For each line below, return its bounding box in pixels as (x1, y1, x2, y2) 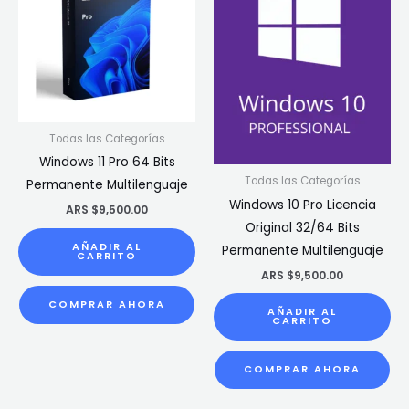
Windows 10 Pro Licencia (228, 195, 376, 214)
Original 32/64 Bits (245, 218, 360, 236)
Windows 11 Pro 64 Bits (38, 153, 175, 172)
